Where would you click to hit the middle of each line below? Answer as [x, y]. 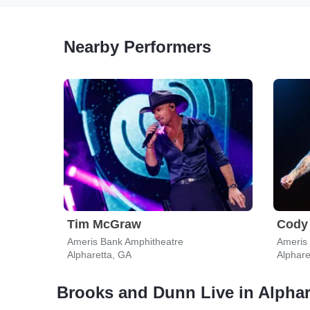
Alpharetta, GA [99, 255]
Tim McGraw [104, 224]
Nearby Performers [137, 47]
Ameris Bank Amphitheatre [125, 241]
